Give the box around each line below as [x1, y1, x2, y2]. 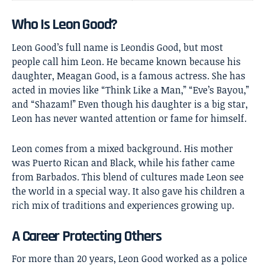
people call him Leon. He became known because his [12, 54, 241, 68]
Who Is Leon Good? [12, 15, 118, 35]
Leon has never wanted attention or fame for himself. [12, 111, 247, 125]
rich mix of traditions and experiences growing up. [12, 198, 234, 212]
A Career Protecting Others [12, 226, 161, 246]
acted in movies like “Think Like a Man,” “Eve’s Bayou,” [12, 83, 249, 96]
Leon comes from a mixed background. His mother [12, 141, 233, 155]
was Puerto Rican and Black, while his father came [12, 156, 235, 169]
